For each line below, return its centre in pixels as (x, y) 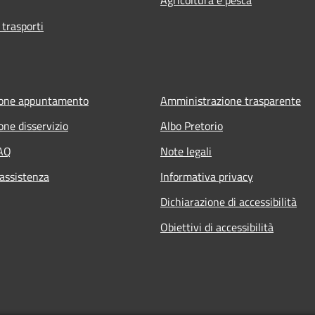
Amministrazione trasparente (231, 100)
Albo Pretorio (192, 126)
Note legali (186, 151)
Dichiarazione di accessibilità (229, 201)
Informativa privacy (207, 176)
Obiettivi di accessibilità (217, 227)
